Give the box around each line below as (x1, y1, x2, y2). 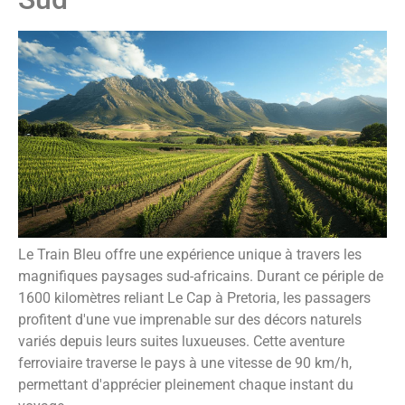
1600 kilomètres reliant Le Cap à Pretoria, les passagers (18, 288, 371, 306)
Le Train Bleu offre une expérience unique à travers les (18, 245, 362, 263)
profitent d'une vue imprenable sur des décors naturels (18, 310, 362, 328)
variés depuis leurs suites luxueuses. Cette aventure (18, 332, 344, 350)
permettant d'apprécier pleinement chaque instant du (18, 375, 353, 393)
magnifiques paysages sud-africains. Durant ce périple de (18, 267, 383, 285)
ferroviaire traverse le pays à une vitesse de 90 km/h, (18, 353, 352, 372)
